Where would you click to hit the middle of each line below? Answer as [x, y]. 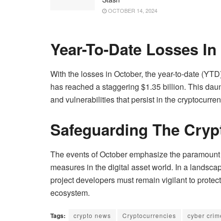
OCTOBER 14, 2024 [132, 10]
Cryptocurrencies [149, 215]
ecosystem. [70, 192]
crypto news [92, 215]
